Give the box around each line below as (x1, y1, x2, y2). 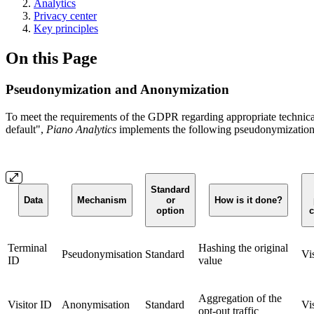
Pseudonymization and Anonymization (6, 81, 229, 97)
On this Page (6, 48, 97, 67)
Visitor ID (8, 298, 52, 310)
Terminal (8, 241, 47, 254)
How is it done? (214, 194, 282, 205)
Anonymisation (62, 298, 130, 310)
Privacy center (34, 10, 97, 22)
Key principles (34, 22, 98, 34)
